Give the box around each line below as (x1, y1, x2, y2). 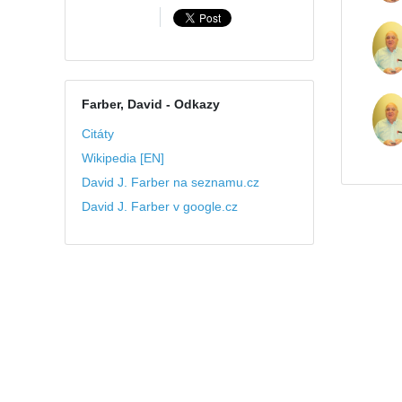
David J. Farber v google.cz (81, 198, 238, 214)
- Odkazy (162, 96, 220, 111)
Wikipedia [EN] (81, 150, 164, 165)
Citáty (81, 126, 114, 141)
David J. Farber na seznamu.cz (81, 174, 259, 189)
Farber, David (81, 96, 162, 111)
